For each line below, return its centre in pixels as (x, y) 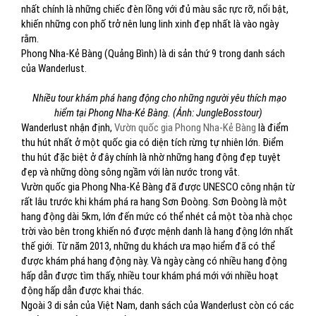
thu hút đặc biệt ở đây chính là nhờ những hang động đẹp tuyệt (151, 157)
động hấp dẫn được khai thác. (83, 291)
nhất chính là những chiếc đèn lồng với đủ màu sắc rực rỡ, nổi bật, (155, 9)
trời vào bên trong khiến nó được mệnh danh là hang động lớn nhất (157, 231)
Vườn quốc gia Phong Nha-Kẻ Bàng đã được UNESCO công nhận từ (158, 187)
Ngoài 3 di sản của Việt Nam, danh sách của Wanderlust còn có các (158, 305)
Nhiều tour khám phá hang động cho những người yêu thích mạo (159, 98)
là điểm (272, 128)
